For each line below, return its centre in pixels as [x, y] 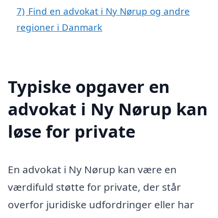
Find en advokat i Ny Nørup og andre [109, 11]
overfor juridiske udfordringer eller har [101, 204]
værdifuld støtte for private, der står [94, 187]
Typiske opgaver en [89, 86]
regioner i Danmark [59, 27]
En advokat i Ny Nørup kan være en [92, 169]
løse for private [72, 131]
